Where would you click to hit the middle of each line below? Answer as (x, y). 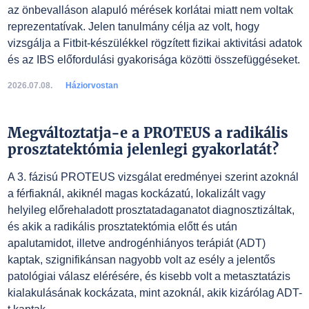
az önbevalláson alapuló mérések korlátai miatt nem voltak (150, 10)
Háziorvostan (91, 86)
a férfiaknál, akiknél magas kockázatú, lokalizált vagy (136, 193)
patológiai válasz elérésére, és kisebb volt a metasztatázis (149, 276)
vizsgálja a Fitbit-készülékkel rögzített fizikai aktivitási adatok (154, 43)
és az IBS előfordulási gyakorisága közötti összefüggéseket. (153, 60)
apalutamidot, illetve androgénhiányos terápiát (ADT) (136, 243)
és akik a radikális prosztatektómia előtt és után (122, 227)
